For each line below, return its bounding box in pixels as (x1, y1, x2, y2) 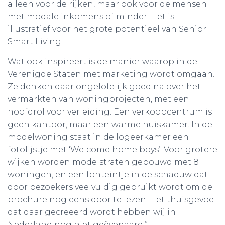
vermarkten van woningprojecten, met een (8, 94, 189, 104)
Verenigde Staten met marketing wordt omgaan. (8, 69, 214, 79)
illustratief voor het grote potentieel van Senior (8, 24, 206, 34)
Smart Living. (8, 36, 63, 46)
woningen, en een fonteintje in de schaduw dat (8, 169, 208, 179)
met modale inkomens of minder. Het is (8, 11, 174, 21)
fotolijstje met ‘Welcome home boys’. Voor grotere (8, 144, 217, 154)
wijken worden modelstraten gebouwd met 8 (8, 157, 199, 167)
